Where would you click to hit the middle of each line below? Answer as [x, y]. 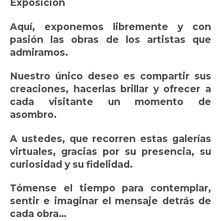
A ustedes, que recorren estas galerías [110, 138]
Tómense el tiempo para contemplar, [110, 188]
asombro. [33, 115]
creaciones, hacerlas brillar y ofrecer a [110, 89]
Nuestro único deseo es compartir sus [110, 76]
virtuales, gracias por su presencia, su [110, 151]
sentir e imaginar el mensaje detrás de [110, 201]
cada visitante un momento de [110, 102]
